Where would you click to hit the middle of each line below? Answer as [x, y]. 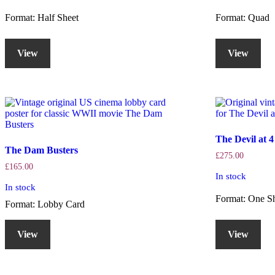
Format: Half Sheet [42, 17]
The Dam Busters [41, 150]
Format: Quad [243, 17]
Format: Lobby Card [45, 204]
